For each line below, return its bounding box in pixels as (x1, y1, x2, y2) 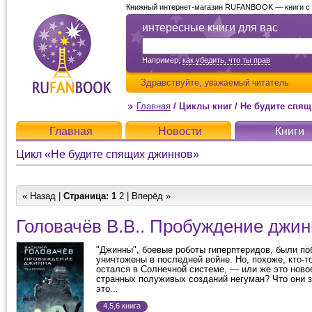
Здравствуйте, (141, 77, 205, 88)
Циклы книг (179, 101, 232, 111)
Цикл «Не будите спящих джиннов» (16, 148, 199, 160)
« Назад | (22, 191, 63, 201)
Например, (142, 56, 182, 64)
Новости (158, 125, 202, 137)
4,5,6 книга (103, 302, 141, 310)
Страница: (63, 191, 109, 201)
